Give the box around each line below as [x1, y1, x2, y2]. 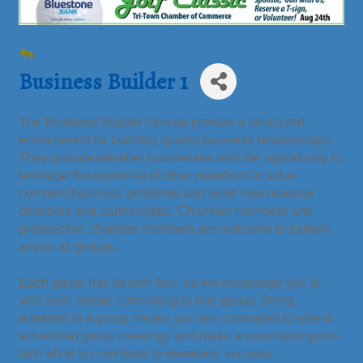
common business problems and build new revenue [19, 186, 314, 201]
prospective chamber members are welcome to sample [19, 222, 331, 237]
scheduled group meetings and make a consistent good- [19, 329, 340, 344]
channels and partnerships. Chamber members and [19, 204, 313, 219]
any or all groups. [19, 240, 117, 254]
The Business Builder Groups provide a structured [19, 115, 305, 130]
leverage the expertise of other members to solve [19, 169, 297, 183]
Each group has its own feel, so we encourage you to [19, 275, 321, 290]
